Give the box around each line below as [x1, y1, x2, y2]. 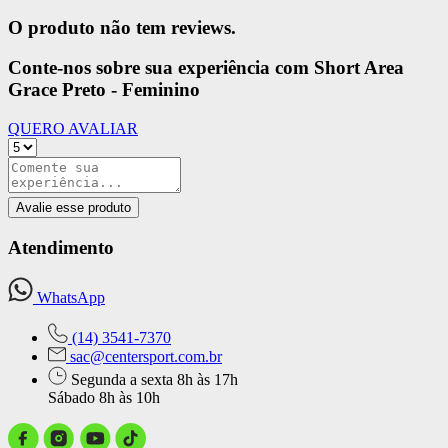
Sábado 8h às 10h [48, 389, 160, 407]
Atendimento [8, 236, 114, 258]
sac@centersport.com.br [66, 348, 222, 366]
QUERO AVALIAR [8, 120, 138, 138]
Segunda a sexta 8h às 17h [71, 371, 238, 389]
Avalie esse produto [16, 200, 131, 216]
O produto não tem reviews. [8, 16, 236, 38]
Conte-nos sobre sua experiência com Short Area [8, 57, 404, 79]
